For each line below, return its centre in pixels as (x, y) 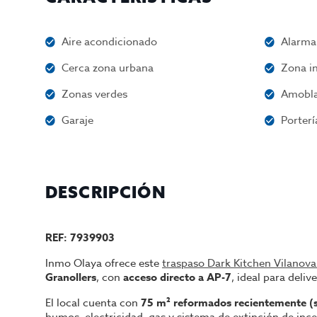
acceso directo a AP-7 (177, 277)
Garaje (78, 120)
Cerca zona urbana (108, 68)
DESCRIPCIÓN (106, 192)
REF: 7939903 (80, 237)
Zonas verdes (95, 94)
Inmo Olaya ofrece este (104, 263)
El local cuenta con (93, 303)
